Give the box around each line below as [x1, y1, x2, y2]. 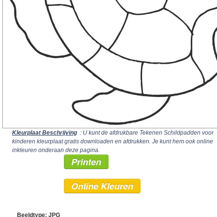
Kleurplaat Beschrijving [12, 129, 77, 136]
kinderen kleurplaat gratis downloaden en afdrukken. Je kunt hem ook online [12, 138, 213, 145]
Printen [71, 155, 101, 168]
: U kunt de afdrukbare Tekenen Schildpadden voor [78, 129, 214, 136]
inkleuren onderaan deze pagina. [12, 146, 100, 154]
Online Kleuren [71, 179, 133, 192]
